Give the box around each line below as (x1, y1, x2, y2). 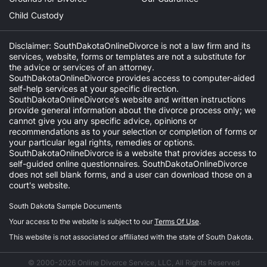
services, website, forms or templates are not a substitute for (9, 51, 246, 61)
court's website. (9, 180, 70, 190)
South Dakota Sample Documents (9, 201, 122, 210)
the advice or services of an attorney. (9, 62, 154, 72)
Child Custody (9, 10, 64, 20)
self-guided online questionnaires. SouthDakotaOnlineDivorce (9, 159, 247, 169)
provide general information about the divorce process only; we (9, 105, 256, 115)
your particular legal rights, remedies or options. (9, 137, 195, 147)
